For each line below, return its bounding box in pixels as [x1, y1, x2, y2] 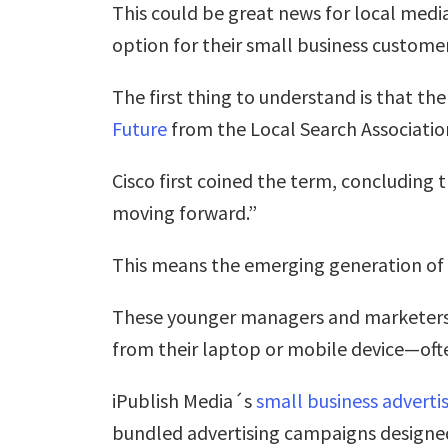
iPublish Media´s [112, 388, 256, 414]
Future [112, 116, 167, 142]
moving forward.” [112, 200, 257, 226]
